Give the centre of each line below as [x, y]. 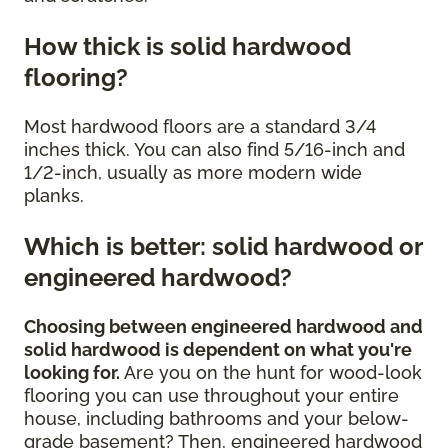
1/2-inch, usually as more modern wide [193, 173]
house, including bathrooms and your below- [216, 419]
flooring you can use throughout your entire [211, 396]
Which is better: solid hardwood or [223, 247]
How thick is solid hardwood [187, 47]
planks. [56, 196]
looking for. [72, 373]
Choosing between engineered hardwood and [223, 327]
